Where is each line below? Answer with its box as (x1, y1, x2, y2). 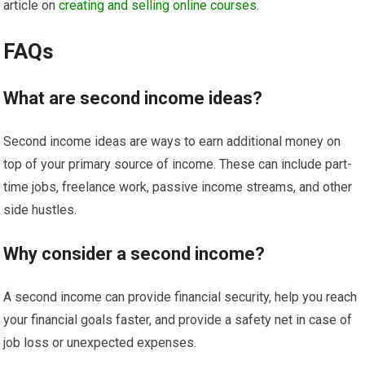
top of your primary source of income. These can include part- (3, 156, 353, 172)
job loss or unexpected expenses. (3, 334, 197, 350)
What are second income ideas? (3, 87, 263, 108)
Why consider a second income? (3, 243, 266, 264)
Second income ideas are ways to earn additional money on (3, 133, 341, 149)
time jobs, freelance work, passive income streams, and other (3, 178, 353, 195)
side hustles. (3, 201, 77, 218)
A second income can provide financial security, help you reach (3, 288, 358, 305)
